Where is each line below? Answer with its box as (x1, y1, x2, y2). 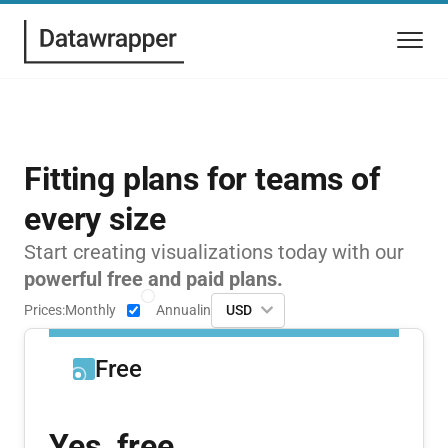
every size (24, 199, 166, 238)
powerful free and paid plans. (24, 266, 283, 291)
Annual (156, 301, 200, 318)
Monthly (65, 301, 116, 318)
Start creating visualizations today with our (24, 239, 404, 264)
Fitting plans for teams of (24, 159, 380, 198)
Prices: (24, 301, 65, 318)
